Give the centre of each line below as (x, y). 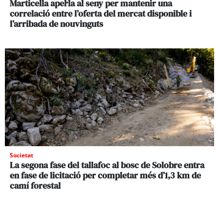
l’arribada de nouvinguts (56, 23)
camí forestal (35, 185)
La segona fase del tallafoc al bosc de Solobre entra (107, 165)
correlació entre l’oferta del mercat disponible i (101, 13)
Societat (22, 155)
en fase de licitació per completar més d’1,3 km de (105, 175)
